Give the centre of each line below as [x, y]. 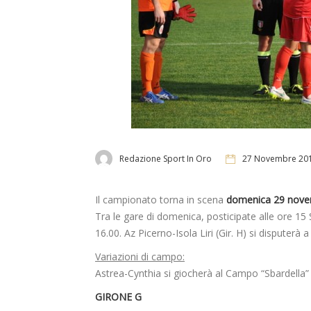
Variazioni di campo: [140, 257]
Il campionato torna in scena [161, 200]
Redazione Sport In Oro [166, 158]
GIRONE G [118, 297]
